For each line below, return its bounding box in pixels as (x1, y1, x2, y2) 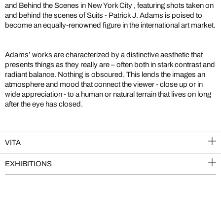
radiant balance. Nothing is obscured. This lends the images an (5, 71, 205, 78)
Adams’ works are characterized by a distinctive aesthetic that (5, 51, 203, 59)
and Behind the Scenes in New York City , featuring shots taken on (5, 1, 214, 9)
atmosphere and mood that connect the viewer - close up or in (5, 80, 203, 88)
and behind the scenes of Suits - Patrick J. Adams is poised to (5, 11, 202, 19)
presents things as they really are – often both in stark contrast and (5, 61, 215, 69)
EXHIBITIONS (5, 160, 52, 168)
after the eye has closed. (5, 100, 83, 108)
